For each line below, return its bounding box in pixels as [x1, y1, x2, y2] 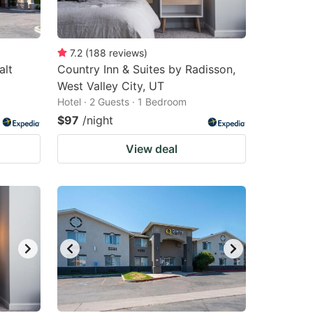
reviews [109, 47, 144, 59]
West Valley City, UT [57, 79, 164, 93]
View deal [126, 142, 177, 156]
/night [82, 113, 113, 127]
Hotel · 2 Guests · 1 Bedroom [57, 96, 187, 108]
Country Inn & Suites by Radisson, [57, 62, 235, 76]
